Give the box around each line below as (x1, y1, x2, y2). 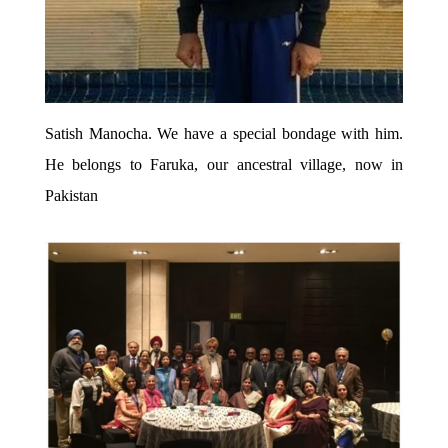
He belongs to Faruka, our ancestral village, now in (44, 155, 404, 175)
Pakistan (44, 186, 98, 206)
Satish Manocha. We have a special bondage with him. (44, 124, 404, 144)
